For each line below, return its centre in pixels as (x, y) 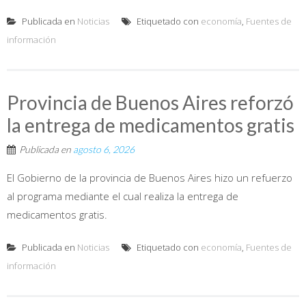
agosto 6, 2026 (104, 149)
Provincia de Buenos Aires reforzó (150, 102)
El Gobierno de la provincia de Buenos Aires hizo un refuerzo (150, 177)
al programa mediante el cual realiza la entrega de (123, 196)
